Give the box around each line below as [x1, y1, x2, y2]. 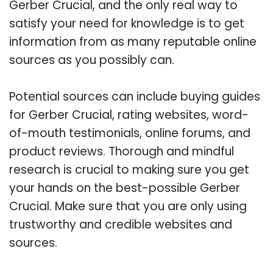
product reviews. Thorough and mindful [9, 143, 234, 160]
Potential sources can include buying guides [9, 88, 260, 105]
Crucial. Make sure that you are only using [9, 197, 247, 214]
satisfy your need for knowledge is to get [9, 15, 244, 32]
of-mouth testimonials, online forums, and [9, 124, 250, 141]
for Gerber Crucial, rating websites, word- [9, 106, 249, 123]
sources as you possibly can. [9, 51, 174, 68]
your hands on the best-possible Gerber [9, 179, 240, 196]
